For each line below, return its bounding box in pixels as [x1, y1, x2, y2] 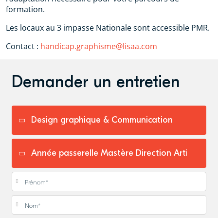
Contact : [6, 40, 40, 52]
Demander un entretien [12, 72, 180, 91]
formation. [6, 3, 45, 15]
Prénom [12, 171, 43, 180]
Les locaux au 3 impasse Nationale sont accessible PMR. [6, 22, 212, 33]
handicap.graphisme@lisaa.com [40, 40, 157, 52]
